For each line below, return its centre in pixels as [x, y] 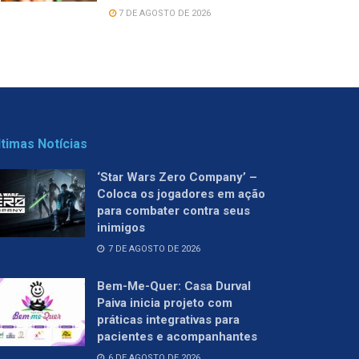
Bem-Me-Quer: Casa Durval [174, 286]
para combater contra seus [173, 210]
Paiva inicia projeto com [165, 303]
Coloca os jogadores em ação [181, 194]
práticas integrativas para [168, 319]
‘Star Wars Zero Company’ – [177, 177]
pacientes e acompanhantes [177, 336]
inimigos [121, 227]
